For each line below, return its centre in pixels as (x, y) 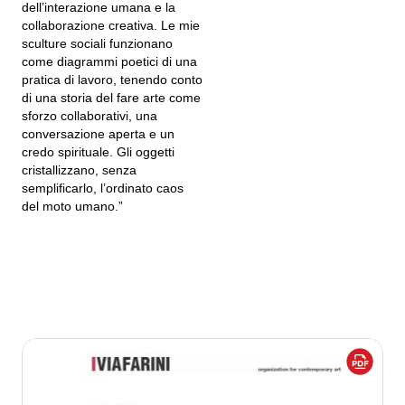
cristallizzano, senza (79, 170)
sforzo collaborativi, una (89, 116)
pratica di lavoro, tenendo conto (112, 80)
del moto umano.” (72, 206)
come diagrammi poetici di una (109, 61)
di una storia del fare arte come (111, 98)
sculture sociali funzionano (97, 43)
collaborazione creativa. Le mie (111, 25)
